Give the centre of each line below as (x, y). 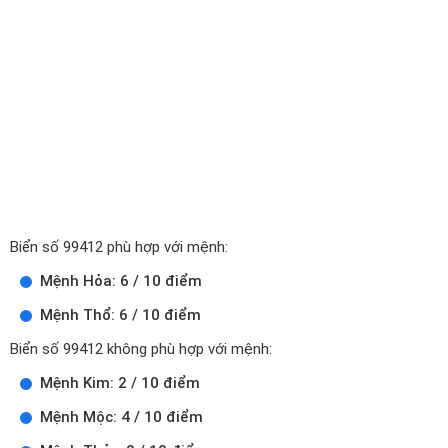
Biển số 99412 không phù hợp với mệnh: (141, 349)
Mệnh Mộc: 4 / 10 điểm (121, 417)
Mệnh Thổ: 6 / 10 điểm (120, 315)
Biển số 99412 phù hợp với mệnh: (119, 247)
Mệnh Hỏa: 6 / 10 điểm (121, 281)
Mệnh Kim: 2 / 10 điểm (120, 383)
